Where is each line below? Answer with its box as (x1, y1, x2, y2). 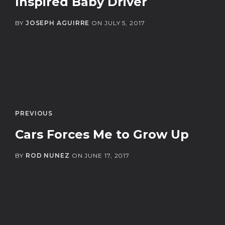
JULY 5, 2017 (104, 19, 145, 27)
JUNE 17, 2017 (84, 151, 130, 159)
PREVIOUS (15, 109, 53, 117)
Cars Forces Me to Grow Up (15, 127, 189, 142)
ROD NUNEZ (25, 151, 70, 159)
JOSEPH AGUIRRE (25, 19, 90, 27)
